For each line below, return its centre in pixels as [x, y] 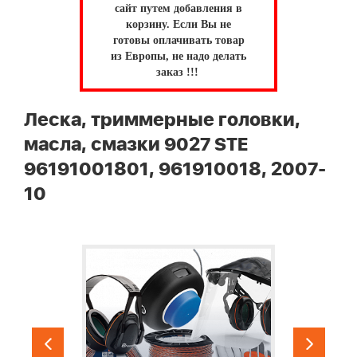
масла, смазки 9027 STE [136, 145]
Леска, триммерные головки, [162, 120]
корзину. [149, 24]
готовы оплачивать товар [178, 40]
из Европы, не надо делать [178, 56]
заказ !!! [178, 72]
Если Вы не [202, 24]
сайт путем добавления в [178, 8]
